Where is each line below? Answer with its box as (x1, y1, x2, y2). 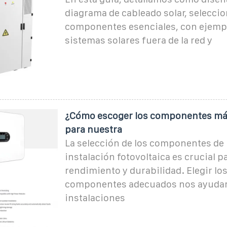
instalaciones (64, 192, 125, 203)
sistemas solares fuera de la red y (64, 34, 212, 46)
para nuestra (64, 124, 122, 135)
